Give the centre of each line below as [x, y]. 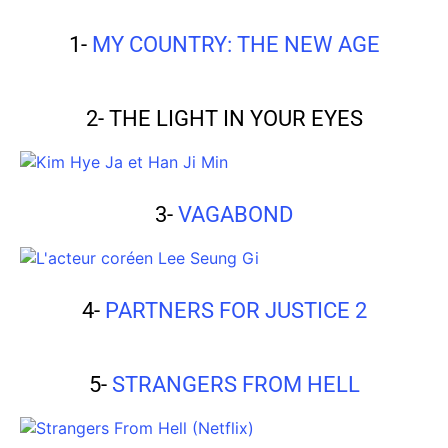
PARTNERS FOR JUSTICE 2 [235, 311]
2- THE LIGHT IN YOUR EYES [224, 119]
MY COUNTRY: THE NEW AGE [235, 45]
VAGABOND [235, 215]
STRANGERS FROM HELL [235, 385]
